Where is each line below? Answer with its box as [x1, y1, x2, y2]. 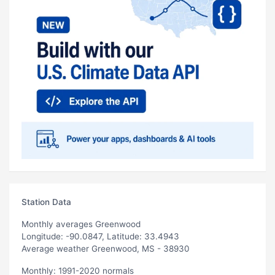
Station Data [21, 196, 71, 207]
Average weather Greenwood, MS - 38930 [21, 243, 190, 254]
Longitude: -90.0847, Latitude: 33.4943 [21, 231, 179, 241]
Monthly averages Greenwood [21, 219, 141, 229]
